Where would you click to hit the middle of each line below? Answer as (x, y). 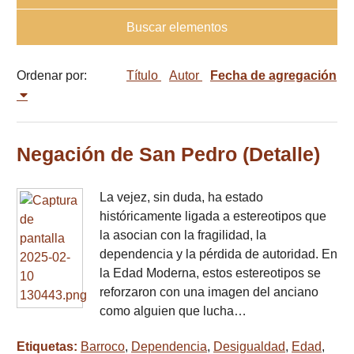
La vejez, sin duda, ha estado (181, 198)
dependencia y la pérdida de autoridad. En (218, 254)
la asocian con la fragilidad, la (183, 235)
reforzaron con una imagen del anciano (209, 292)
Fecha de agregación (273, 76)
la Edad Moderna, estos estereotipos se (210, 273)
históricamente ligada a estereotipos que (213, 217)
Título (144, 76)
